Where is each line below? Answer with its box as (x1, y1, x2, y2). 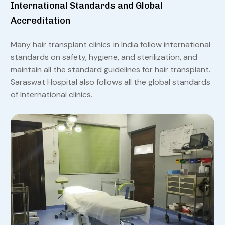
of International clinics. (10, 89, 92, 100)
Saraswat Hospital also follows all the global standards (10, 77, 210, 88)
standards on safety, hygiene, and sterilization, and (10, 52, 197, 63)
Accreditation (10, 15, 70, 27)
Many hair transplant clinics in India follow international (10, 39, 210, 50)
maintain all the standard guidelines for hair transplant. (10, 64, 210, 75)
